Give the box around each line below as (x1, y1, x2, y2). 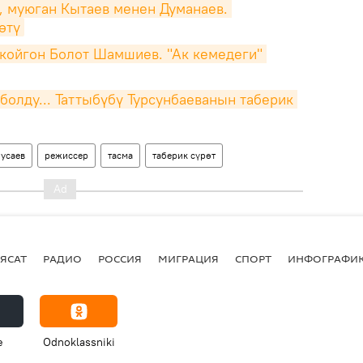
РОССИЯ (98, 250, 142, 266)
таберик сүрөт (152, 149, 216, 161)
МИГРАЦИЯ (158, 250, 219, 266)
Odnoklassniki (42, 335, 115, 349)
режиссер (45, 149, 88, 161)
